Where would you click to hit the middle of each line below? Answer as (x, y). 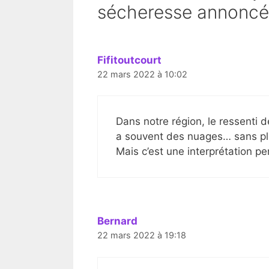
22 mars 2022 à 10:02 (142, 74)
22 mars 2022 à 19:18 (142, 235)
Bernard (117, 221)
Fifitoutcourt (129, 60)
